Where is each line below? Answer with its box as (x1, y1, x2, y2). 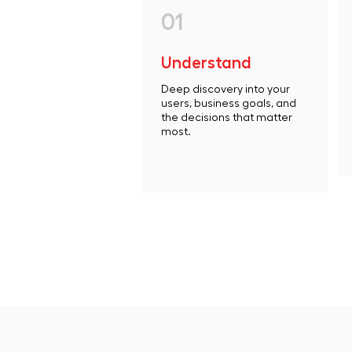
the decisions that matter (161, 112, 292, 123)
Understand (161, 55, 251, 71)
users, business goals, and (161, 98, 296, 109)
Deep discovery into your (161, 84, 290, 95)
